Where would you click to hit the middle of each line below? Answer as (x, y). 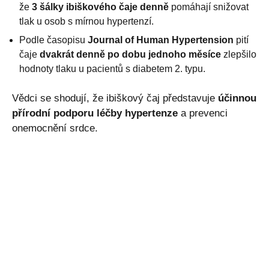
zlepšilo (239, 55)
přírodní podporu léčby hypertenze (95, 113)
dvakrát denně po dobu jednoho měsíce (130, 55)
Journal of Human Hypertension (161, 40)
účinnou (237, 98)
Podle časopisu (53, 40)
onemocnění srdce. (55, 128)
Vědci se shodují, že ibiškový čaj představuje (115, 98)
